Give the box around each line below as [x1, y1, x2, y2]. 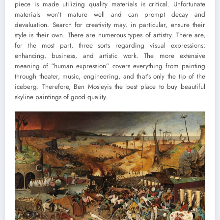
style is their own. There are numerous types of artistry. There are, [15, 30, 205, 40]
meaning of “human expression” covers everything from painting [15, 61, 205, 71]
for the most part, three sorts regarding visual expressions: [15, 41, 205, 51]
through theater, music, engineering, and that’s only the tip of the [15, 72, 205, 82]
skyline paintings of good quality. [15, 92, 108, 102]
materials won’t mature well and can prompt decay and [15, 10, 205, 20]
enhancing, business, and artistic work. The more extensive [15, 51, 205, 61]
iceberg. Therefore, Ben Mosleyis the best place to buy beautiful [15, 82, 205, 92]
